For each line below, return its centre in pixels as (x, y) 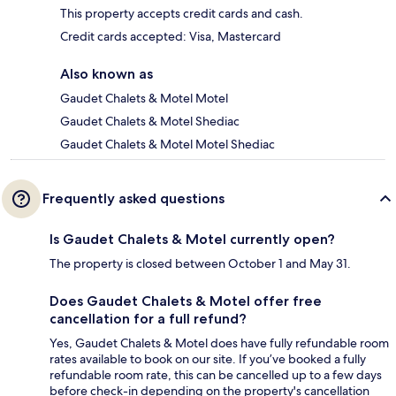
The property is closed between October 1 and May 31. (200, 264)
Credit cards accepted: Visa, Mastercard (171, 37)
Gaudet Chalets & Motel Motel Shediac (168, 145)
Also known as (107, 74)
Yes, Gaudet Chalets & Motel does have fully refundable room (219, 343)
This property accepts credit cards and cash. (182, 14)
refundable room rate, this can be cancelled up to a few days (216, 375)
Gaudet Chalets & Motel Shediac (150, 122)
